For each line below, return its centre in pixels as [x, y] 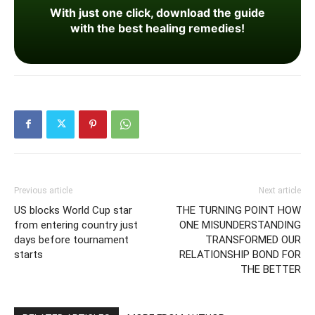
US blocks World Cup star [73, 210]
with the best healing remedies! [157, 28]
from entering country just [76, 225]
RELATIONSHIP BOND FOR [240, 254]
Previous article [43, 190]
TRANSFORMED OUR [253, 239]
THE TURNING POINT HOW [238, 210]
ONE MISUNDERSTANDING [240, 225]
